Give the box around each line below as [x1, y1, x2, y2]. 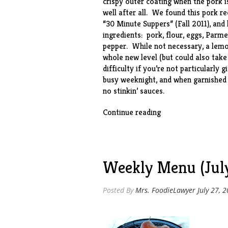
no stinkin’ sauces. [102, 85, 164, 96]
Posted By [102, 185, 135, 195]
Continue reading [102, 107, 161, 118]
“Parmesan [160, 106, 197, 117]
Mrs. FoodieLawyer [135, 185, 195, 195]
